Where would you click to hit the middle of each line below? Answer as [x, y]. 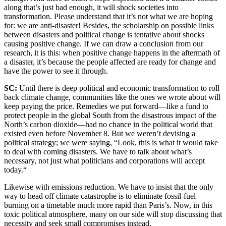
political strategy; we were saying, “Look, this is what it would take [111, 142]
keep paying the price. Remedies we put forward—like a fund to [106, 106]
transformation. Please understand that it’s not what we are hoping [108, 16]
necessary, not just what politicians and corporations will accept [104, 160]
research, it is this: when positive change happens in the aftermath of [112, 52]
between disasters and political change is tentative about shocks [104, 34]
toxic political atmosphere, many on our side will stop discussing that [113, 214]
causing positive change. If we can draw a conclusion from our [104, 43]
